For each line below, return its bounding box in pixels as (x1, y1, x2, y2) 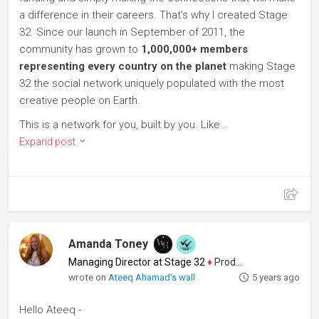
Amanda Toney (68, 237, 149, 251)
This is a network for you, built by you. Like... (19, 118, 229, 131)
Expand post (19, 136, 78, 147)
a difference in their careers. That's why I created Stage (19, 9, 288, 21)
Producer (212, 256, 236, 268)
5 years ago (251, 272, 300, 283)
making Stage (226, 60, 296, 73)
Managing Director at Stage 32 (68, 256, 206, 268)
